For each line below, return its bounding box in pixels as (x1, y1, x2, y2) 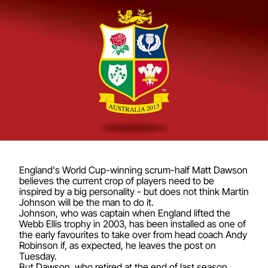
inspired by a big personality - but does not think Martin (19, 185, 249, 197)
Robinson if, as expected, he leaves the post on (19, 239, 216, 251)
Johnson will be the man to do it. (19, 196, 154, 208)
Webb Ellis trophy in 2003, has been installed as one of (19, 217, 246, 230)
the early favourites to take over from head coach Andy (19, 228, 247, 240)
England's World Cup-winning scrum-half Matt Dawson (19, 163, 248, 176)
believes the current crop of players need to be (19, 174, 214, 187)
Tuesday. (19, 249, 57, 262)
